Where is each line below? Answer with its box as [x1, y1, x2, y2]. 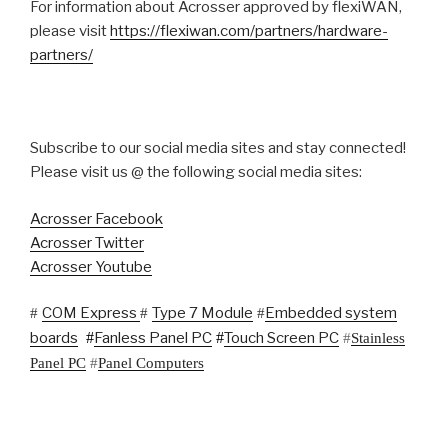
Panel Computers [98, 355, 204, 371]
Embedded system [265, 304, 397, 322]
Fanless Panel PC [94, 329, 212, 347]
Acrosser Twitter [30, 233, 144, 252]
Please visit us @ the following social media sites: [30, 163, 362, 181]
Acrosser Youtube [30, 257, 152, 276]
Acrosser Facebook [30, 209, 163, 228]
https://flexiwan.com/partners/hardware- [110, 22, 388, 40]
